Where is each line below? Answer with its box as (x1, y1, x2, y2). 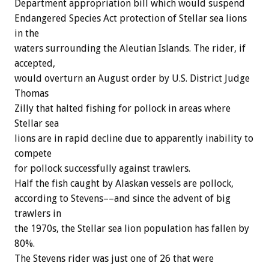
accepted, (14, 58, 55, 70)
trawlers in (14, 208, 61, 220)
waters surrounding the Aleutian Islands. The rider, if (14, 43, 246, 55)
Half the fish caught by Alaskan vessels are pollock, (14, 178, 234, 190)
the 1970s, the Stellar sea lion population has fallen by (14, 223, 249, 235)
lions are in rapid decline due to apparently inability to (14, 133, 253, 145)
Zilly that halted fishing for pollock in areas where (14, 103, 231, 115)
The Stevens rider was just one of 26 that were (14, 253, 214, 265)
